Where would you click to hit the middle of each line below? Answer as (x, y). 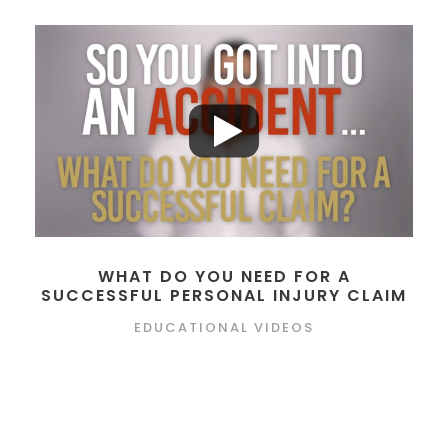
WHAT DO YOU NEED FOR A (224, 277)
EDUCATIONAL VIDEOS (224, 328)
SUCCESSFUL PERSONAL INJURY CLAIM (224, 296)
